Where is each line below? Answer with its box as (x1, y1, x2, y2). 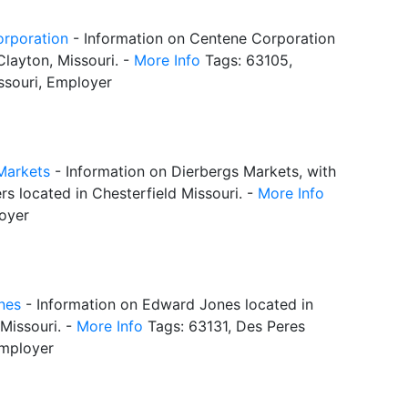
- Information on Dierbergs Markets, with (50, 162, 336, 181)
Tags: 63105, (200, 51, 292, 70)
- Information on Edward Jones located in (21, 295, 313, 314)
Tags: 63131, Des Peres (143, 317, 305, 336)
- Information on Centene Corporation (68, 29, 335, 48)
